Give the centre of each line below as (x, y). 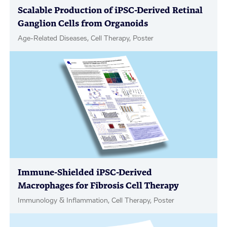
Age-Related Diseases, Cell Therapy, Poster (86, 39)
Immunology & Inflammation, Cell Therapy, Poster (96, 201)
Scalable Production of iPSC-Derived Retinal (110, 11)
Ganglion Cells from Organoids (83, 24)
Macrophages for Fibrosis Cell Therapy (99, 186)
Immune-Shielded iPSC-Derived (85, 173)
